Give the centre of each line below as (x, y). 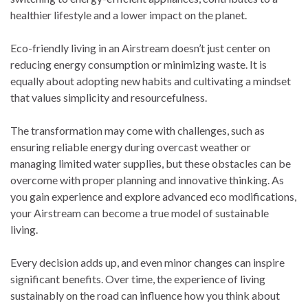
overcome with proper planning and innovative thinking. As (147, 180)
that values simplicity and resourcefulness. (109, 98)
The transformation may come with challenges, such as (137, 131)
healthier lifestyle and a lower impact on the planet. (129, 15)
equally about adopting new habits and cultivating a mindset (151, 81)
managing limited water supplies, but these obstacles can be (151, 164)
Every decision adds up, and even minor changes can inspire (147, 263)
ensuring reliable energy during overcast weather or (131, 147)
